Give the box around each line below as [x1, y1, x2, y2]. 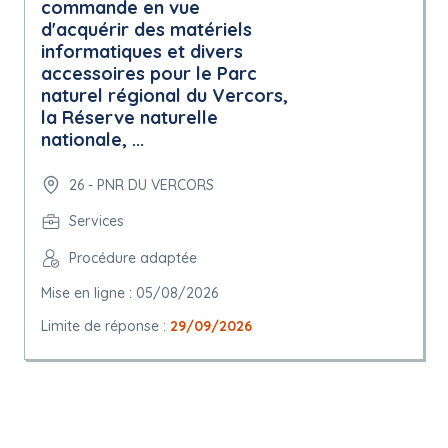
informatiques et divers [41, 40, 243, 63]
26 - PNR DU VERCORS [69, 175, 214, 194]
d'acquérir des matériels [41, 18, 252, 41]
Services [69, 212, 124, 230]
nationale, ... [41, 128, 144, 151]
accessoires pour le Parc [41, 62, 257, 85]
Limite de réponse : [41, 317, 170, 335]
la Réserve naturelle [41, 106, 218, 129]
